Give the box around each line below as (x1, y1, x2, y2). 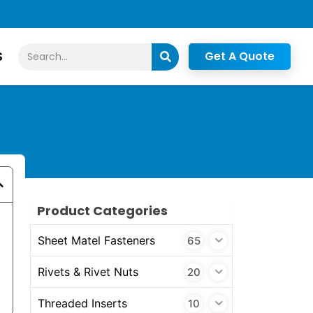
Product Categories (36, 202, 168, 220)
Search (17, 44, 54, 59)
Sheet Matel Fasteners (37, 233, 155, 247)
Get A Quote (205, 48, 275, 65)
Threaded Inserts (37, 296, 127, 310)
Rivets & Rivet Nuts (37, 264, 138, 279)
